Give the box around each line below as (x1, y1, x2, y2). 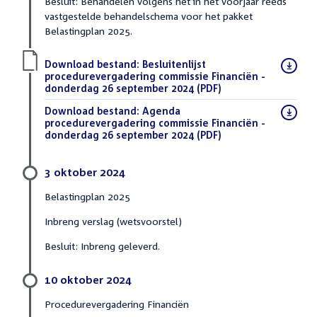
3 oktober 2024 (45, 165, 125, 178)
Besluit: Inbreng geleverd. (45, 239, 160, 252)
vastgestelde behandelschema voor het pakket (45, 9, 253, 22)
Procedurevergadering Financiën (45, 297, 189, 310)
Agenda (139, 104, 180, 117)
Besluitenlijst (139, 57, 206, 70)
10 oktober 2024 (45, 272, 132, 286)
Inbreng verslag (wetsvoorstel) (45, 214, 182, 227)
